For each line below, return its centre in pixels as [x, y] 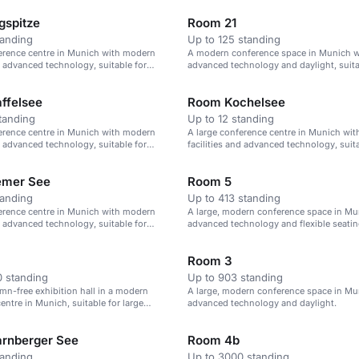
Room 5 [210, 182]
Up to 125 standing [234, 39]
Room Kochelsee [236, 102]
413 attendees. [218, 236]
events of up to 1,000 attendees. [255, 156]
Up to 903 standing [235, 277]
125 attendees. [218, 77]
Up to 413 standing [234, 198]
